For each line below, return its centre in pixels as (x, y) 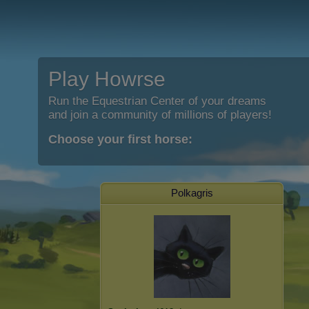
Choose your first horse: (120, 139)
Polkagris (192, 193)
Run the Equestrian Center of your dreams (157, 101)
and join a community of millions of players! (160, 115)
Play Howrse (107, 79)
